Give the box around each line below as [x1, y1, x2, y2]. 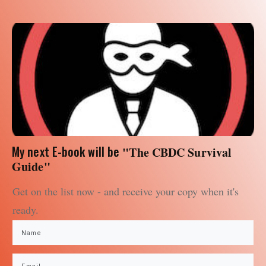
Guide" [12, 158, 50, 176]
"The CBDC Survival [122, 144, 232, 161]
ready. [12, 202, 39, 217]
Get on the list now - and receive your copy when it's [12, 184, 239, 199]
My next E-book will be [12, 142, 120, 161]
